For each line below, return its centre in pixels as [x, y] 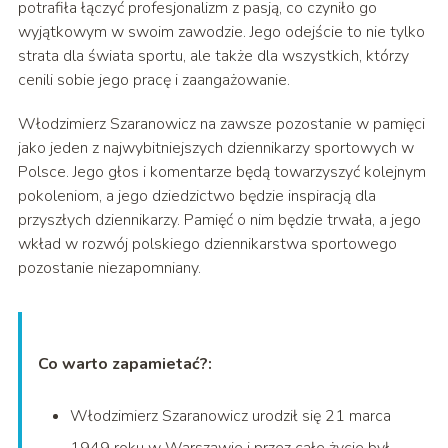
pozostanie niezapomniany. [109, 268]
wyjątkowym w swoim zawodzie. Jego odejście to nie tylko [221, 32]
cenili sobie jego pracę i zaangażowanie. [153, 80]
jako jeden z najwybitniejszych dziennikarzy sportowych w [215, 148]
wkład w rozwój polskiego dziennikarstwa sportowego [207, 244]
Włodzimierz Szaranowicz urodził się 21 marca [230, 416]
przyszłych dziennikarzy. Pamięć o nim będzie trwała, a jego [219, 220]
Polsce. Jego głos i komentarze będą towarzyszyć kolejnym [221, 172]
